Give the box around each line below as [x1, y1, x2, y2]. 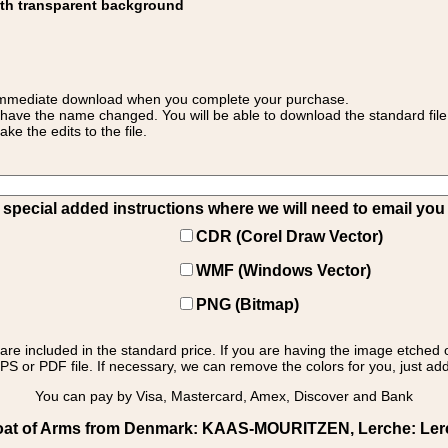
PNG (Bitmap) [196, 296, 299, 313]
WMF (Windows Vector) [196, 262, 371, 279]
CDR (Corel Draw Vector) [196, 228, 383, 245]
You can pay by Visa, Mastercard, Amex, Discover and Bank [35, 388, 413, 404]
